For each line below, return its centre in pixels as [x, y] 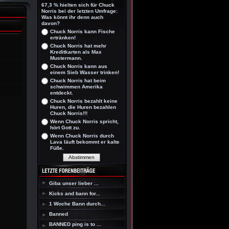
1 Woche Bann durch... [77, 204]
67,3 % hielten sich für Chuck [78, 5]
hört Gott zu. [65, 128]
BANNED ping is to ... [75, 224]
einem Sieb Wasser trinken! [85, 72]
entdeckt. [62, 93]
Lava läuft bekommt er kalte [85, 142]
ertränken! [63, 38]
